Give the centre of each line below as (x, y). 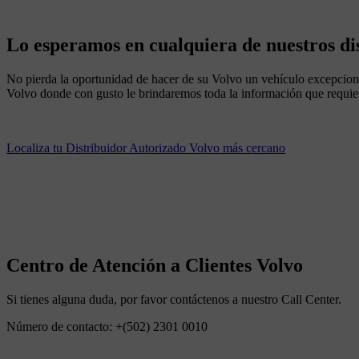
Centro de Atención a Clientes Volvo (155, 265)
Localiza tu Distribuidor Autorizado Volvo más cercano (146, 148)
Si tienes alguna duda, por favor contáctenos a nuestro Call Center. (174, 299)
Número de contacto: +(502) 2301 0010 (107, 326)
